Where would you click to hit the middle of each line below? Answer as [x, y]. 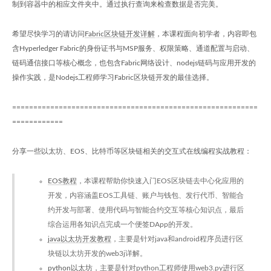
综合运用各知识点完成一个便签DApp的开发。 [122, 224]
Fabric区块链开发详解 [120, 34]
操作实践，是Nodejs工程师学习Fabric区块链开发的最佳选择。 [113, 77]
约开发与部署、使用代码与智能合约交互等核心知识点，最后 [146, 210]
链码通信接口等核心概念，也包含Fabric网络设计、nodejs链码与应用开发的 [134, 63]
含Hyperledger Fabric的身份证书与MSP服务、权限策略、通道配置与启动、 [133, 48]
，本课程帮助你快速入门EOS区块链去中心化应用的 [160, 181]
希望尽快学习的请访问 [48, 34]
